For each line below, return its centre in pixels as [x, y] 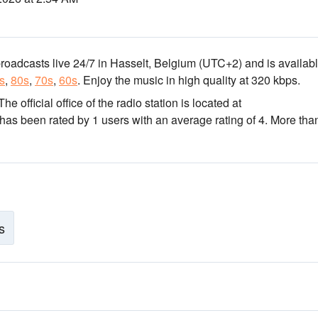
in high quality [200, 80]
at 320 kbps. [268, 80]
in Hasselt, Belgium [146, 63]
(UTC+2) [219, 63]
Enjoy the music [122, 80]
